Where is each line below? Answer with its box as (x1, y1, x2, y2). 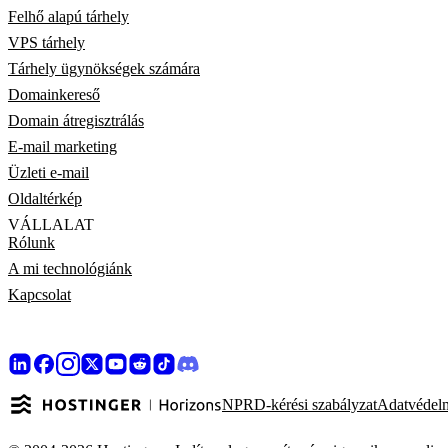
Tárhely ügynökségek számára (8, 60, 200, 78)
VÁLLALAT (8, 216, 94, 234)
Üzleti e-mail (8, 164, 89, 182)
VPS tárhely (8, 34, 85, 52)
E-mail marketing (8, 138, 117, 156)
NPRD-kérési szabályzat (222, 396, 377, 414)
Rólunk (8, 234, 55, 252)
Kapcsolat (8, 286, 71, 304)
